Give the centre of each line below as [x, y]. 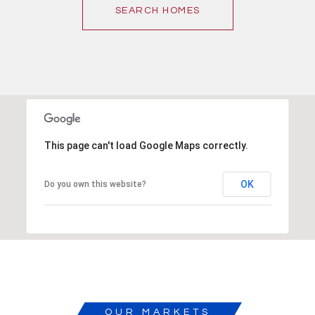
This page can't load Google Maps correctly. [146, 145]
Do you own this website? [95, 184]
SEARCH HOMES [157, 10]
